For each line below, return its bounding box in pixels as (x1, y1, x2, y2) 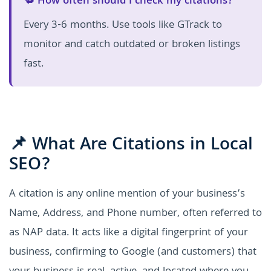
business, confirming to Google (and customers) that (9, 244, 256, 262)
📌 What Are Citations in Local (9, 131, 253, 161)
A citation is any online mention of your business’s (9, 186, 245, 204)
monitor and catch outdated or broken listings (24, 36, 240, 54)
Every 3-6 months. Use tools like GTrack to (24, 17, 222, 35)
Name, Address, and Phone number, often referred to (9, 205, 262, 223)
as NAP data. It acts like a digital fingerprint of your (9, 224, 248, 243)
